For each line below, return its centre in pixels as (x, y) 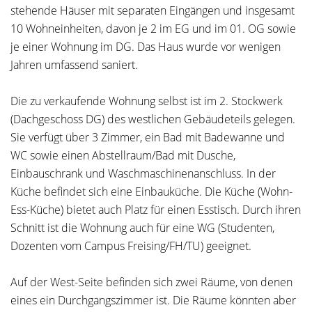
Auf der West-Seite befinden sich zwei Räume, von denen (151, 282)
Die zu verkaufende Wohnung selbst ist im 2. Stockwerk (147, 101)
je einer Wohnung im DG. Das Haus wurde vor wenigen (146, 47)
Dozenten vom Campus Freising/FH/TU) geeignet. (131, 246)
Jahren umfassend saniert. (74, 65)
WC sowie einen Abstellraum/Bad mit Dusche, (123, 155)
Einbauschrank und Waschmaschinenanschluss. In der (143, 173)
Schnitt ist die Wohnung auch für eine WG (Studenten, (142, 228)
